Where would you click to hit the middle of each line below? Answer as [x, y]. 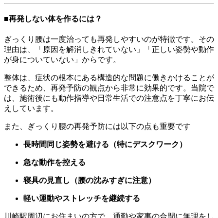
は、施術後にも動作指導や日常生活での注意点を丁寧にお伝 [109, 98]
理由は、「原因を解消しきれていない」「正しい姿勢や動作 [109, 50]
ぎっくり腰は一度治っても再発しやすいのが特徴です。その [109, 39]
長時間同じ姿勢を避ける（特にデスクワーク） [105, 145]
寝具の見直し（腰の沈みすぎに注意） [90, 181]
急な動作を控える [54, 163]
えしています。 [31, 109]
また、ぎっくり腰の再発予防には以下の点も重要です [97, 127]
